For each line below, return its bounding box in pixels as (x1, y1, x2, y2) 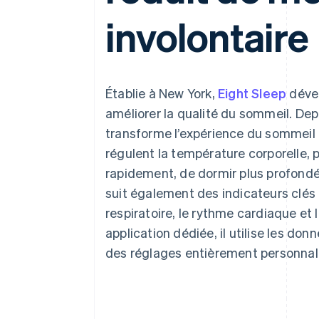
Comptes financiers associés (51, 59, 183, 72)
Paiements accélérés (51, 33, 147, 46)
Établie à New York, (105, 85, 218, 101)
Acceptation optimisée (51, 6, 156, 19)
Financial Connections (51, 46, 162, 59)
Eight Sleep (218, 85, 287, 101)
